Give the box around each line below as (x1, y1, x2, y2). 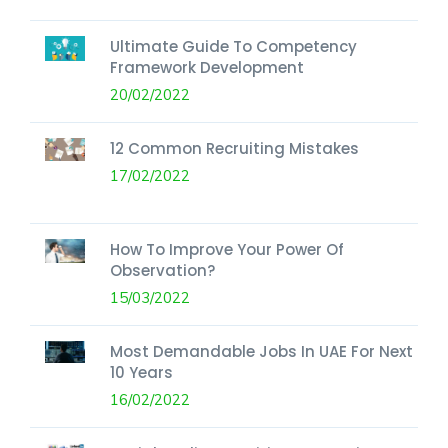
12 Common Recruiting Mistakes (110, 137, 359, 159)
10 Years (110, 361, 173, 383)
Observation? (110, 259, 215, 281)
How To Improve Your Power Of (110, 238, 344, 260)
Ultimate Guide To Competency (110, 35, 357, 57)
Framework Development (110, 56, 304, 78)
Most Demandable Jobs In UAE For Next (110, 340, 413, 362)
